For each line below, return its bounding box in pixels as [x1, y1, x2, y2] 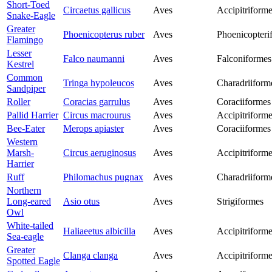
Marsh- [7, 148, 34, 158]
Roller [7, 97, 30, 107]
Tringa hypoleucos [63, 78, 134, 89]
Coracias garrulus [63, 97, 130, 107]
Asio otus [63, 196, 100, 207]
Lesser [7, 48, 32, 59]
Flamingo [7, 35, 43, 46]
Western [7, 137, 38, 148]
